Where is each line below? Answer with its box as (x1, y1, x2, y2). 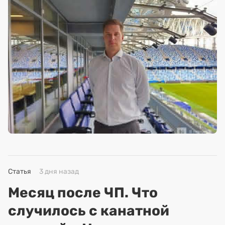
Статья (8, 167, 31, 176)
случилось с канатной (8, 202, 169, 219)
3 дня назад (39, 167, 79, 176)
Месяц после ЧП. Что (8, 184, 158, 201)
